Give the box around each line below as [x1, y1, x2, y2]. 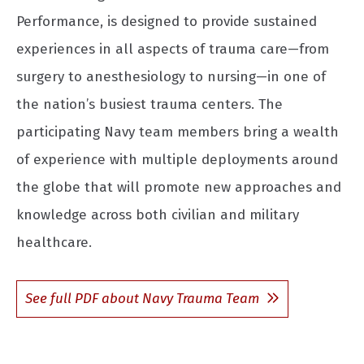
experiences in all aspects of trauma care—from [16, 41, 329, 58]
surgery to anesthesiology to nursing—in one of [16, 68, 326, 86]
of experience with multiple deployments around [16, 151, 338, 169]
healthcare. [16, 234, 92, 252]
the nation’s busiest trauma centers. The [16, 96, 283, 114]
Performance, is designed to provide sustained [16, 13, 317, 31]
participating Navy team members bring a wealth [16, 123, 339, 141]
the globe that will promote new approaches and [16, 179, 341, 197]
